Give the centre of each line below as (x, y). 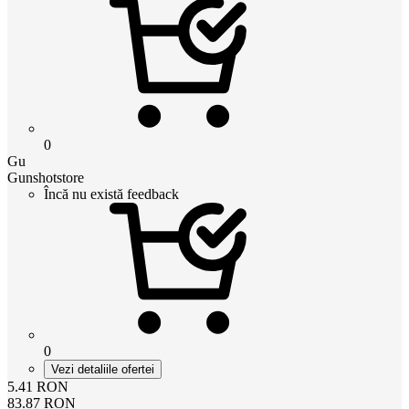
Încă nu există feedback (111, 194)
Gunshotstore (46, 177)
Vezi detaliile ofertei (103, 369)
